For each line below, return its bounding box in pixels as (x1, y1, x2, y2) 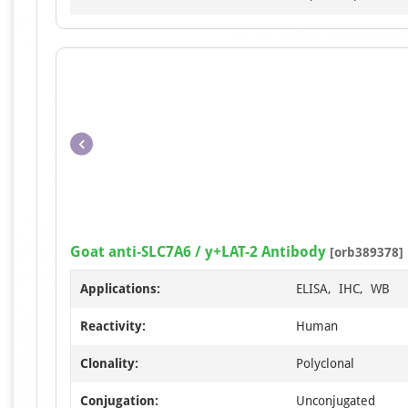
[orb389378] (326, 245, 403, 260)
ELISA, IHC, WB (296, 281, 390, 297)
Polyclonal (296, 356, 354, 372)
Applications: (80, 281, 160, 297)
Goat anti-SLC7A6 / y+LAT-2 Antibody (70, 243, 326, 261)
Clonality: (80, 356, 138, 372)
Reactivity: (80, 319, 146, 334)
